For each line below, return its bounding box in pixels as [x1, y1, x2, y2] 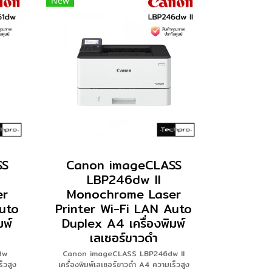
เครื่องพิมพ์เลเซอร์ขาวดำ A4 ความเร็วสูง [58, 259, 189, 270]
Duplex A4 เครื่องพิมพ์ [62, 214, 185, 233]
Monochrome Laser [66, 185, 181, 203]
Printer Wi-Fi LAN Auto [55, 199, 192, 218]
